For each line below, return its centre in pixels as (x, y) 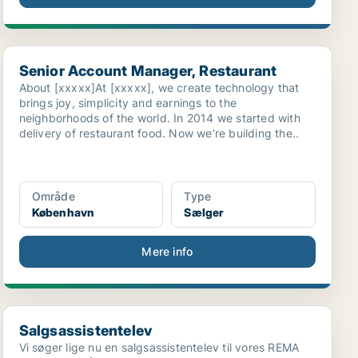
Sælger (204, 212)
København (63, 212)
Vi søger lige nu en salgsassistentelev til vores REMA (159, 347)
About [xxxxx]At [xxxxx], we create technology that (159, 88)
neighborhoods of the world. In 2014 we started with (159, 118)
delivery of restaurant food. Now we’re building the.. (159, 133)
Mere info (167, 251)
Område (53, 196)
